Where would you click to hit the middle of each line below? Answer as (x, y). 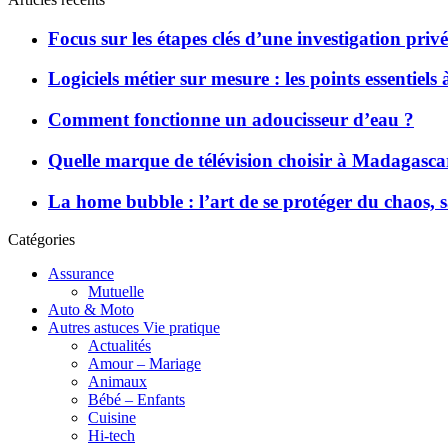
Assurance (81, 274)
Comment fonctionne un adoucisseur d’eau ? (231, 120)
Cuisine (112, 418)
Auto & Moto (91, 310)
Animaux (117, 382)
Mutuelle (116, 292)
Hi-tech (111, 436)
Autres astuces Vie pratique (134, 328)
